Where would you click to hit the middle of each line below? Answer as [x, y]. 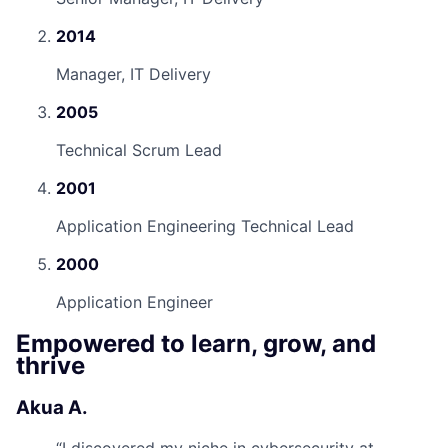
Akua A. [52, 407]
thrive [50, 365]
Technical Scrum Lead [139, 149]
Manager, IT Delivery [133, 73]
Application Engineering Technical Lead [205, 225]
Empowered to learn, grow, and [196, 343]
